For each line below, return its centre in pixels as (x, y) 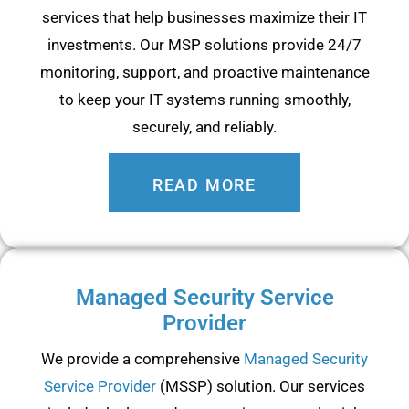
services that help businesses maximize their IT (204, 17)
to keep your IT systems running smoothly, (204, 99)
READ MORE (204, 185)
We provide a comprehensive (142, 359)
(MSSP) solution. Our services (261, 387)
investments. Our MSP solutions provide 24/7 (204, 44)
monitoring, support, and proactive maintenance (204, 72)
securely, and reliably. (204, 126)
